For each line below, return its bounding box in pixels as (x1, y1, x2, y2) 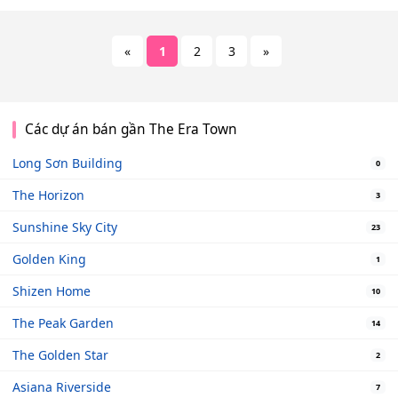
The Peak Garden (12, 314, 114, 332)
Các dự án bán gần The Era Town (24, 120, 237, 139)
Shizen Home (12, 283, 91, 300)
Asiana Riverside (12, 378, 111, 396)
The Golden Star (12, 346, 108, 364)
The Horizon (12, 187, 84, 204)
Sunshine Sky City (12, 219, 117, 236)
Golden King (12, 251, 86, 268)
